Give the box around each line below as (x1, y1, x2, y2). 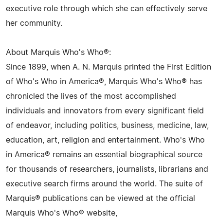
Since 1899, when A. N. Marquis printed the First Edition (6, 63, 211, 71)
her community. (6, 19, 62, 27)
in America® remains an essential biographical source (6, 151, 202, 159)
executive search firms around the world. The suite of (6, 180, 203, 188)
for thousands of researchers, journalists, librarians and (6, 165, 208, 173)
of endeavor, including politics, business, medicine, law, (6, 122, 209, 129)
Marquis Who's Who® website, (6, 209, 117, 217)
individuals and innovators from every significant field (6, 107, 204, 115)
